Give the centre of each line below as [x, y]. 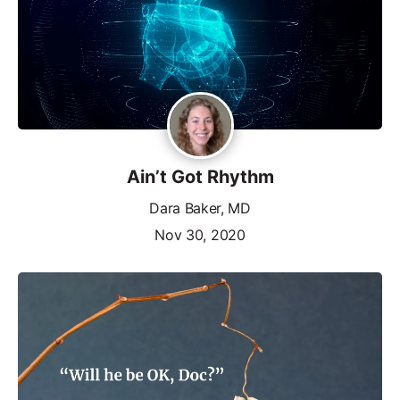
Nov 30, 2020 [200, 234]
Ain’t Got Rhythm [200, 176]
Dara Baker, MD [200, 208]
